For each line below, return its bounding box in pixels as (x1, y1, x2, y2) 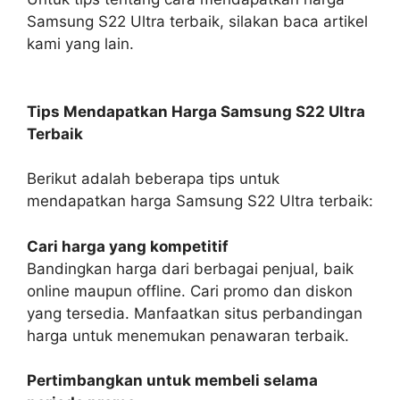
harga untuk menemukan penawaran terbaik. (27, 326, 349, 345)
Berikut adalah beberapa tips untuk (27, 170, 279, 187)
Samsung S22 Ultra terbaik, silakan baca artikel (27, 12, 368, 30)
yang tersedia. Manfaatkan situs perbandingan (27, 304, 362, 322)
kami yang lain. (27, 35, 134, 53)
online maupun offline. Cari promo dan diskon (27, 281, 353, 300)
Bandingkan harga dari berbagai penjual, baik (27, 259, 354, 278)
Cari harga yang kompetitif (27, 237, 229, 255)
